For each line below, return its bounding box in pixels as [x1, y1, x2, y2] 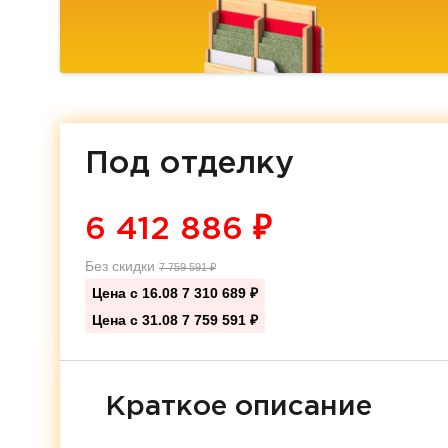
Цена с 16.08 [92, 285, 182, 301]
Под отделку [85, 150, 294, 178]
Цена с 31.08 [92, 312, 182, 328]
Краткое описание [105, 395, 372, 419]
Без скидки [85, 258, 159, 274]
